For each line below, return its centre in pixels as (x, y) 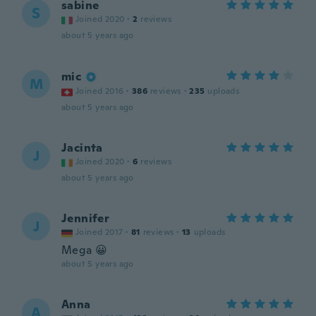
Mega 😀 (85, 250)
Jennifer (86, 218)
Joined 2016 (100, 91)
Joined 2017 (99, 232)
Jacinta (82, 148)
